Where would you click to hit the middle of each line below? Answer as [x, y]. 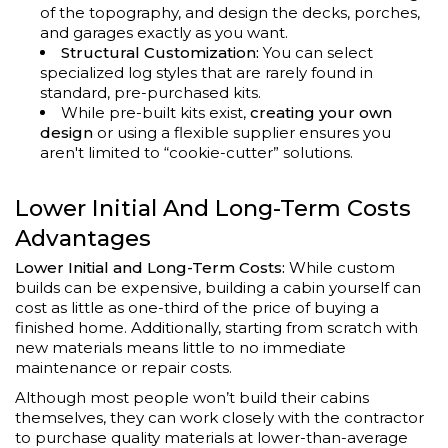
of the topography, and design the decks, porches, [230, 13]
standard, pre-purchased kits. [150, 93]
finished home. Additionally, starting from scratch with [216, 328]
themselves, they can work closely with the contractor [219, 418]
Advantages [83, 238]
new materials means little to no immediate [180, 348]
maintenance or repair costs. [123, 368]
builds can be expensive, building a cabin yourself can [218, 288]
